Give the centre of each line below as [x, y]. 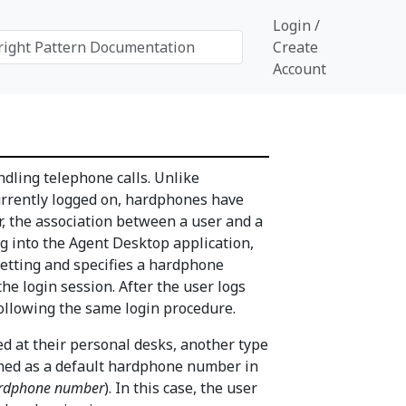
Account [300, 69]
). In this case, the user [181, 388]
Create [296, 47]
